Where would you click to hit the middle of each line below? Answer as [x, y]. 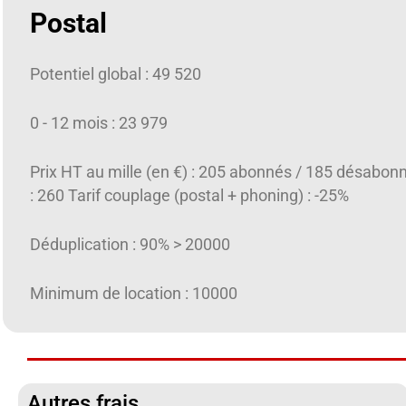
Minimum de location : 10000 [134, 294]
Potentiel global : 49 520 [116, 74]
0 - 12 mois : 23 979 [99, 123]
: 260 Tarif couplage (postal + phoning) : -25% [189, 195]
